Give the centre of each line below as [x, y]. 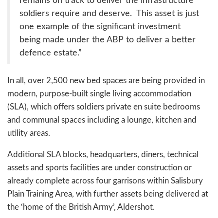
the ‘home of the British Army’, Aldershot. [81, 207]
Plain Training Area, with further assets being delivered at [108, 194]
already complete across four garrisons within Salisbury [105, 181]
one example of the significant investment [100, 26]
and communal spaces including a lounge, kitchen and [102, 120]
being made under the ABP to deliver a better [108, 39]
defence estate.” [51, 53]
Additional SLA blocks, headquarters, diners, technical [103, 154]
